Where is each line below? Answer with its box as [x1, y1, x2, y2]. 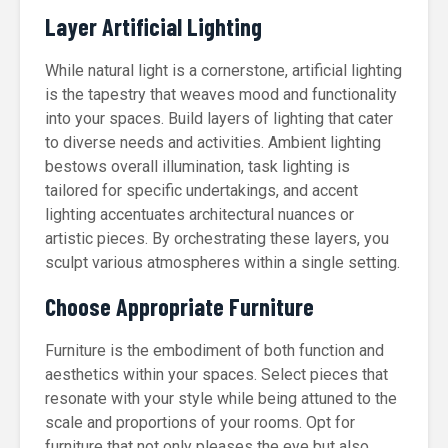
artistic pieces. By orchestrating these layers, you [45, 229, 389, 248]
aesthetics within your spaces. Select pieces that [45, 365, 388, 384]
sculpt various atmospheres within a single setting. [45, 253, 400, 272]
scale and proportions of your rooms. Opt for [45, 413, 355, 432]
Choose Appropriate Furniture [45, 292, 314, 321]
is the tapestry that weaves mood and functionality [45, 85, 397, 104]
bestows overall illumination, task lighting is [45, 157, 350, 176]
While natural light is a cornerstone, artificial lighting [45, 61, 402, 80]
